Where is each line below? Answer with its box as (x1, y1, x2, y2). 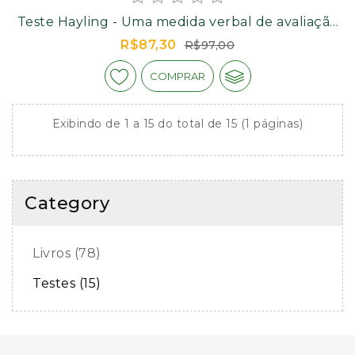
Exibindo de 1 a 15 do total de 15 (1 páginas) (52, 116, 303, 131)
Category (25, 193, 109, 214)
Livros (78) (32, 246, 101, 261)
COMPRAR (150, 70, 205, 82)
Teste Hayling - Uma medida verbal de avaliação (17, 14, 338, 29)
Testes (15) (32, 276, 101, 291)
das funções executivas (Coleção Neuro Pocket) (16, 29, 339, 44)
